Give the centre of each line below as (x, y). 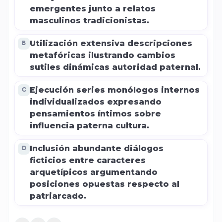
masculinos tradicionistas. (89, 21)
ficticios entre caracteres (88, 160)
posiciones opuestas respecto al (105, 184)
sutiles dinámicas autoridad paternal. (115, 67)
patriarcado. (58, 196)
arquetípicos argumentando (94, 172)
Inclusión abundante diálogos (97, 148)
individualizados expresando (96, 102)
